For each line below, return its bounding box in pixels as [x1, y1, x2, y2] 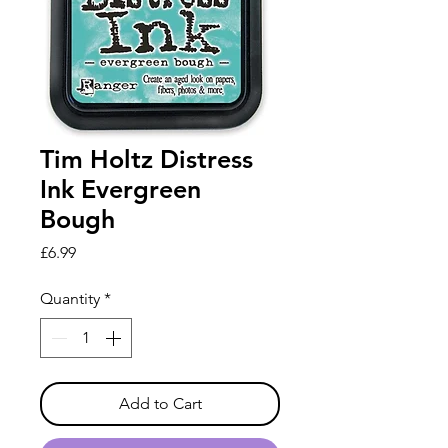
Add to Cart [118, 394, 202, 414]
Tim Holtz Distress [40, 144, 253, 175]
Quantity [40, 289, 100, 309]
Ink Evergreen [40, 174, 201, 205]
